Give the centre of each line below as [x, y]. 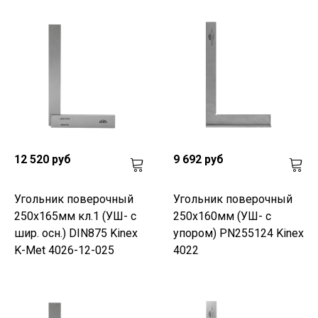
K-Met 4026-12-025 [64, 250]
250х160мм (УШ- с [222, 216]
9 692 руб [198, 159]
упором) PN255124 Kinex [238, 233]
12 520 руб [43, 159]
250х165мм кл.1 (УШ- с [75, 216]
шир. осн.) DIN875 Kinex [76, 233]
